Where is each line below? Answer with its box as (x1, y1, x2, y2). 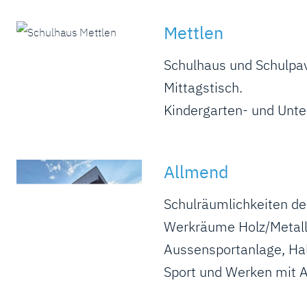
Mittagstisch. (164, 77, 243, 97)
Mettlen (164, 21, 224, 44)
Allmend (164, 160, 230, 183)
